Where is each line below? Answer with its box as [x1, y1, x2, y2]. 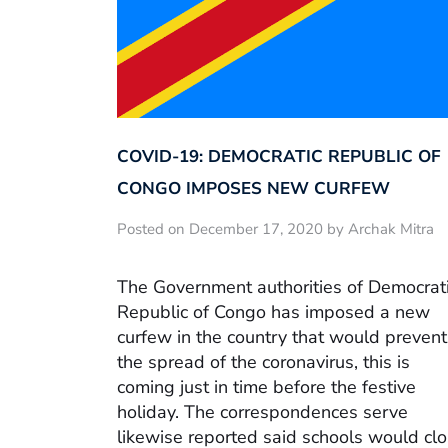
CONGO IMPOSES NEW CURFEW [117, 177, 390, 201]
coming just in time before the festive [117, 374, 416, 399]
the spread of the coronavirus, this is [117, 349, 410, 374]
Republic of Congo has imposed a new [117, 299, 430, 324]
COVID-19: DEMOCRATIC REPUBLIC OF [117, 145, 441, 169]
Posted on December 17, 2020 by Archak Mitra [117, 219, 434, 240]
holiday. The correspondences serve [117, 399, 408, 424]
